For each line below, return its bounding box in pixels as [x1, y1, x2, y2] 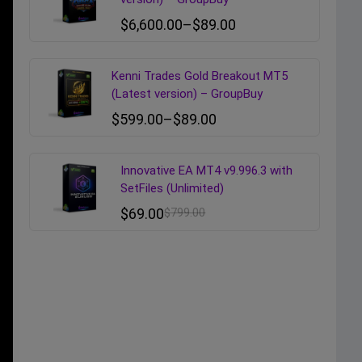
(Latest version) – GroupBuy [111, 86, 263, 102]
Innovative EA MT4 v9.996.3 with [120, 163, 293, 179]
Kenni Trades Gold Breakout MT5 [111, 69, 288, 84]
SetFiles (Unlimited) [120, 181, 225, 196]
